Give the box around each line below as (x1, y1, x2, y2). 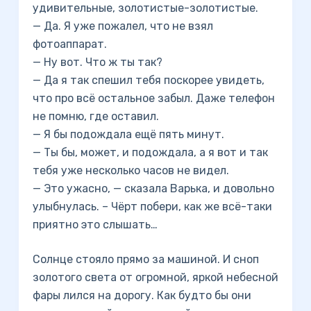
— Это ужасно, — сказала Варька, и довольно (32, 182, 274, 195)
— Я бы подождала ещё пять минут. (32, 128, 224, 141)
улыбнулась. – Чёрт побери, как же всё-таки (32, 200, 272, 213)
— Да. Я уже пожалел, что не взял (32, 19, 213, 33)
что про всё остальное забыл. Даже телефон (32, 92, 275, 105)
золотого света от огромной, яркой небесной (32, 271, 278, 284)
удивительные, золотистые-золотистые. (32, 1, 258, 15)
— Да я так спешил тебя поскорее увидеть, (32, 74, 264, 87)
